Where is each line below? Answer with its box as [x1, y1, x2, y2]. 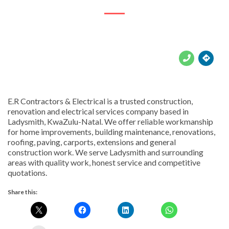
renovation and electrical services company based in [8, 106, 189, 116]
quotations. [8, 167, 47, 177]
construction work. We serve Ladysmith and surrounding [8, 147, 203, 157]
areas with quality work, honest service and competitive [8, 157, 200, 167]
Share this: [8, 188, 37, 196]
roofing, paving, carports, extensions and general [8, 136, 176, 147]
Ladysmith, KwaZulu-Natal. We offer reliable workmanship [8, 116, 213, 126]
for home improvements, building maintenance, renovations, [8, 126, 215, 136]
